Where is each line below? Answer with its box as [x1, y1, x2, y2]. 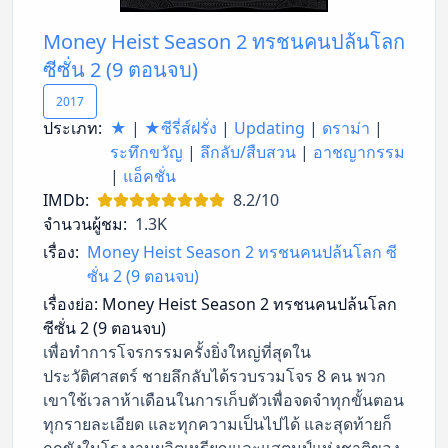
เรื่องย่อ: [43, 292, 98, 315]
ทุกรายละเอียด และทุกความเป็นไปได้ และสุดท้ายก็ [43, 412, 392, 435]
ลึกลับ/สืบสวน [200, 140, 296, 163]
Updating [234, 116, 305, 139]
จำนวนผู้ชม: [43, 212, 127, 235]
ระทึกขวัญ [110, 140, 183, 163]
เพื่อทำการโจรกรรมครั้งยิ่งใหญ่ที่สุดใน [43, 340, 311, 363]
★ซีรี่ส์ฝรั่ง [144, 116, 217, 139]
